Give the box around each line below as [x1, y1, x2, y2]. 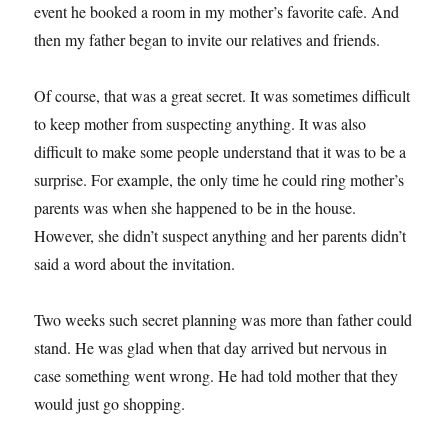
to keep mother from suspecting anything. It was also [34, 113, 367, 135]
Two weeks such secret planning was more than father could [34, 309, 413, 331]
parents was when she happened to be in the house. [34, 197, 357, 219]
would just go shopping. [34, 393, 186, 415]
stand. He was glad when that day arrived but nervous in [34, 337, 388, 359]
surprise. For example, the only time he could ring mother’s [34, 169, 405, 191]
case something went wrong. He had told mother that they [34, 365, 399, 387]
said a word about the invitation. [34, 253, 236, 275]
